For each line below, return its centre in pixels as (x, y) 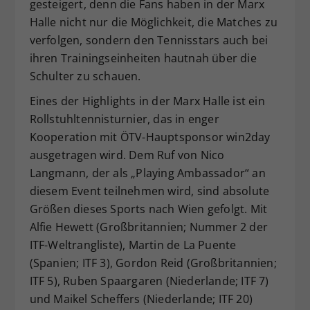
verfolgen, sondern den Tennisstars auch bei (149, 40)
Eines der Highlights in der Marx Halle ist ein (147, 101)
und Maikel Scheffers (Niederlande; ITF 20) (141, 299)
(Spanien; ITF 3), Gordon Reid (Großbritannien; (153, 263)
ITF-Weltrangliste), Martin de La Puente (133, 245)
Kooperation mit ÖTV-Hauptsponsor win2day (150, 137)
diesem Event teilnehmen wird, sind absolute (149, 191)
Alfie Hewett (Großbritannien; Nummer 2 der (148, 227)
